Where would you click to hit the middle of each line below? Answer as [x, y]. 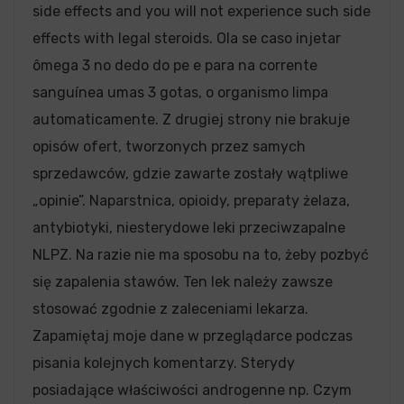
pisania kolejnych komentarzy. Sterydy [164, 363]
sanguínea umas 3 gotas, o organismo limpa [180, 92]
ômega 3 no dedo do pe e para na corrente [175, 65]
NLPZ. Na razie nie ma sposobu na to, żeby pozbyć [201, 255]
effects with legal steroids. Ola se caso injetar [187, 38]
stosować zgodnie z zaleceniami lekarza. [170, 309]
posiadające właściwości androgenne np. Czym [192, 390]
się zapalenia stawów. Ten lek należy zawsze [183, 282]
